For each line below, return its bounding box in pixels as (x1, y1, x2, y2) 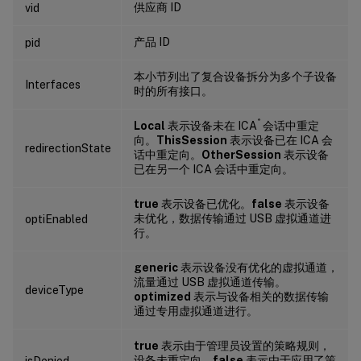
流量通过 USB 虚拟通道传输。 (134, 275, 286, 288)
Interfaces (25, 77, 81, 91)
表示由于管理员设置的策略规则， (159, 338, 330, 352)
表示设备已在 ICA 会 (227, 133, 333, 147)
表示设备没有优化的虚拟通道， (178, 260, 338, 274)
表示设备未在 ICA (165, 118, 257, 132)
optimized (134, 289, 191, 303)
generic (134, 260, 178, 274)
